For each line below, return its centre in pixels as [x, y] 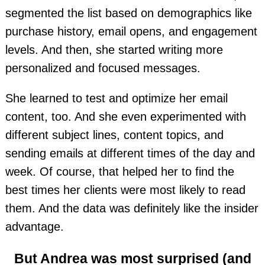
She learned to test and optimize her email [116, 98]
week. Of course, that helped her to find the [119, 172]
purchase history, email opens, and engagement [131, 31]
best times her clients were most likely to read [125, 190]
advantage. [34, 227]
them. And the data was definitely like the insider [132, 209]
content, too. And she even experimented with [125, 117]
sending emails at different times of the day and [130, 153]
